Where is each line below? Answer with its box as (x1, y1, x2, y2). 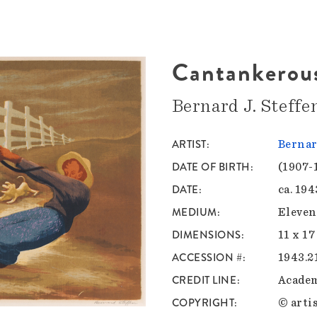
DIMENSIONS (171, 227, 242, 243)
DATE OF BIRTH (171, 159, 250, 175)
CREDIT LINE (171, 272, 237, 289)
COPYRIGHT (171, 295, 235, 311)
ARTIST (171, 137, 207, 153)
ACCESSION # (171, 250, 243, 266)
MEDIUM (171, 204, 217, 221)
